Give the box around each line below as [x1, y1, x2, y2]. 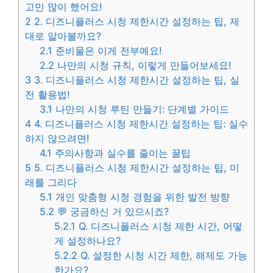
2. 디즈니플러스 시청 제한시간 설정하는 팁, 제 [31, 15, 239, 27]
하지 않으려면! [25, 132, 90, 144]
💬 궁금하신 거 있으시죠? [54, 205, 169, 218]
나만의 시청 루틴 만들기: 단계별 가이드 [52, 102, 230, 115]
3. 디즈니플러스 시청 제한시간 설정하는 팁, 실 [31, 73, 239, 86]
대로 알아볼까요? [25, 29, 101, 42]
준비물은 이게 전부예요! [52, 44, 163, 57]
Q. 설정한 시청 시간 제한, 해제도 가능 [77, 249, 248, 261]
